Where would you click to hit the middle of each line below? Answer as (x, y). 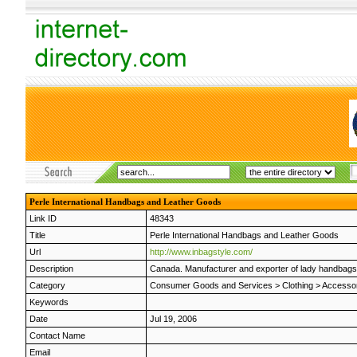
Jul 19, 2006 (173, 319)
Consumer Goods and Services (211, 285)
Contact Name (57, 335)
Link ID (43, 218)
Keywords (49, 302)
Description (51, 269)
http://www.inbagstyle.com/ (201, 252)
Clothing (298, 285)
